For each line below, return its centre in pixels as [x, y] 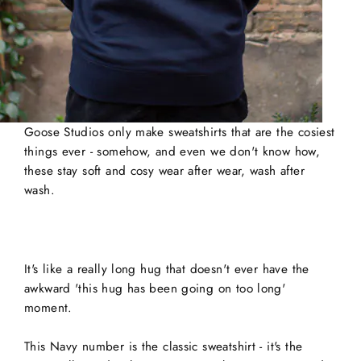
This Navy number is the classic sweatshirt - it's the [164, 347]
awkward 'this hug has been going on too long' [155, 289]
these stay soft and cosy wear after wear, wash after [164, 171]
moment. [48, 308]
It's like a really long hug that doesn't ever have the [167, 270]
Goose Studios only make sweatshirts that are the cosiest [180, 133]
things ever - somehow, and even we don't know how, [172, 152]
